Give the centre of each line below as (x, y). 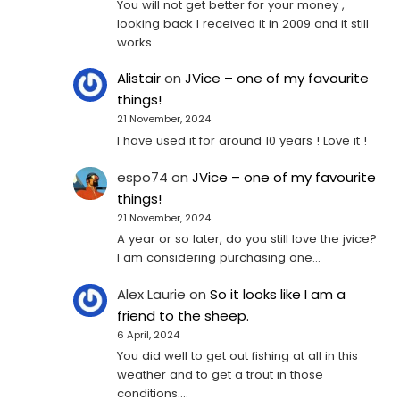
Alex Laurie (152, 294)
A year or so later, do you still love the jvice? (247, 239)
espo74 (143, 177)
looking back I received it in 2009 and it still (243, 24)
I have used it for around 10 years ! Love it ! (242, 141)
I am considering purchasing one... (219, 258)
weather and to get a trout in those (221, 375)
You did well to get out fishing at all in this (238, 356)
